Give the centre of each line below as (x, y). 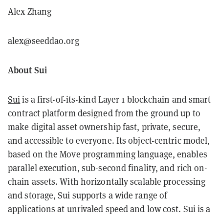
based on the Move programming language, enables (108, 154)
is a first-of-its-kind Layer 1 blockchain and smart (116, 99)
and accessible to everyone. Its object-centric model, (109, 141)
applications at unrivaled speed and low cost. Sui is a (109, 209)
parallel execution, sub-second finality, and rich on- (108, 168)
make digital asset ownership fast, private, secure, (104, 127)
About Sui (27, 70)
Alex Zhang (30, 11)
